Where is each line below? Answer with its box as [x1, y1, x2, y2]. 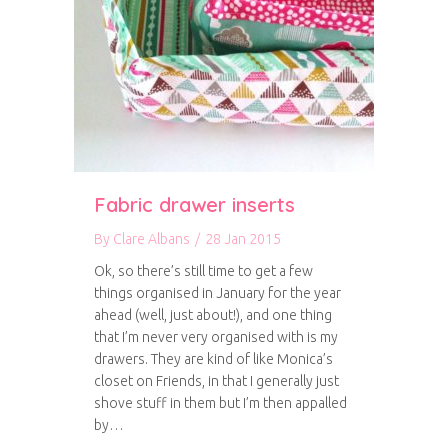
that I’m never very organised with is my [94, 329, 338, 345]
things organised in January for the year [94, 285, 341, 301]
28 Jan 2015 [205, 231, 281, 247]
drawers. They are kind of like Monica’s [94, 351, 333, 367]
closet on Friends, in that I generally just [94, 373, 339, 389]
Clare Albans [113, 231, 190, 247]
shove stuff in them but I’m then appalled [94, 395, 347, 411]
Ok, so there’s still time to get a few [94, 263, 313, 279]
